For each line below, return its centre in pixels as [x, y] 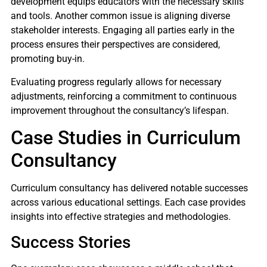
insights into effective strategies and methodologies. [121, 216]
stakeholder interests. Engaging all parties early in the [122, 30]
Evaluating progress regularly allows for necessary [116, 82]
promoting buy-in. [48, 59]
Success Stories [71, 243]
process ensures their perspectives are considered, [115, 45]
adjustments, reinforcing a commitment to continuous [124, 96]
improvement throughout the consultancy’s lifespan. [120, 110]
